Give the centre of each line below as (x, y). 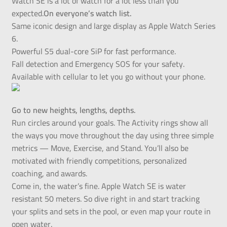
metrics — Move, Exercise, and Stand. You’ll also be (100, 148)
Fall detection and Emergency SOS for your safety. (98, 64)
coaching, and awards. (49, 174)
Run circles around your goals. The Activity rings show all (110, 123)
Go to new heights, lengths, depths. (73, 110)
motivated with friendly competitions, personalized (99, 161)
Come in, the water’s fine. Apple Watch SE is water (99, 186)
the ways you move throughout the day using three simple (112, 136)
